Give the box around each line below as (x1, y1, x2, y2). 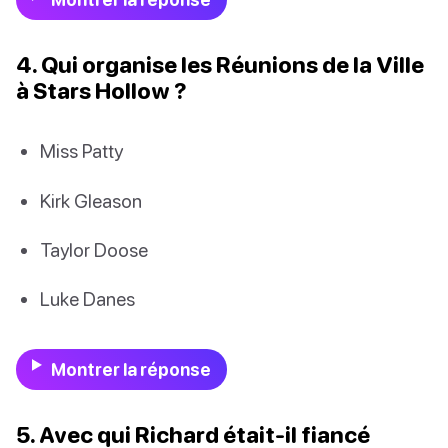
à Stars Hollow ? (16, 77, 187, 105)
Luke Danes (40, 286, 135, 310)
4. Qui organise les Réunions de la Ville (16, 51, 424, 79)
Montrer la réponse (50, 359, 211, 381)
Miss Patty (40, 139, 123, 163)
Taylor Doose (40, 237, 148, 261)
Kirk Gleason (40, 188, 142, 212)
